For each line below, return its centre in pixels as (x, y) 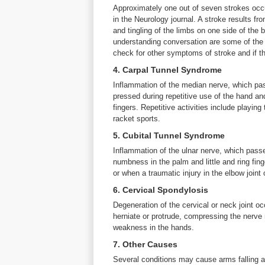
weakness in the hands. (153, 227)
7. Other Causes (145, 244)
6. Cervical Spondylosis (161, 190)
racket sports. (137, 119)
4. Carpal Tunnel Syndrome (167, 70)
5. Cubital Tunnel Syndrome (169, 135)
